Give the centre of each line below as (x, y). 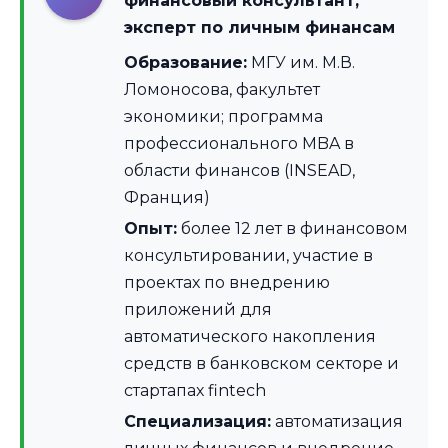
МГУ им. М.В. (301, 63)
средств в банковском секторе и (261, 364)
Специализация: (197, 422)
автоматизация (337, 422)
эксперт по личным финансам (259, 28)
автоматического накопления (250, 337)
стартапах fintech (195, 391)
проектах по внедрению (227, 283)
